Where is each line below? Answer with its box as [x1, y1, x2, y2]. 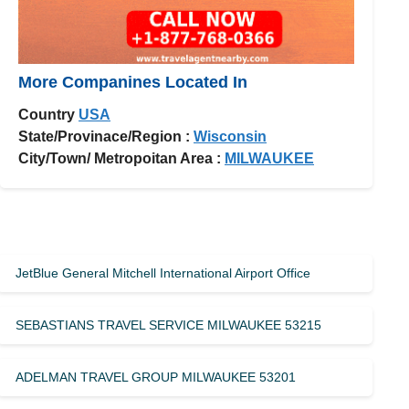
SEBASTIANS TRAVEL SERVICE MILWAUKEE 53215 [16, 317, 322, 332]
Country [18, 106, 75, 122]
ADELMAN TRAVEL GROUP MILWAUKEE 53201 [16, 369, 297, 384]
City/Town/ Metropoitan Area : [18, 150, 221, 166]
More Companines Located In [18, 72, 247, 91]
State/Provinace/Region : [18, 128, 190, 144]
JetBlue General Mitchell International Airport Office [16, 265, 311, 280]
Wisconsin [194, 128, 267, 144]
